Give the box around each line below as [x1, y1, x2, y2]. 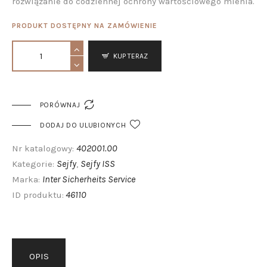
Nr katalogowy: [12, 143, 76, 154]
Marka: [12, 174, 42, 185]
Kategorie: [12, 159, 57, 170]
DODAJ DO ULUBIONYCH [39, 121, 126, 130]
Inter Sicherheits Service [42, 173, 135, 185]
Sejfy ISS [80, 158, 115, 170]
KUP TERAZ [113, 52, 148, 61]
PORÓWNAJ [39, 101, 80, 110]
